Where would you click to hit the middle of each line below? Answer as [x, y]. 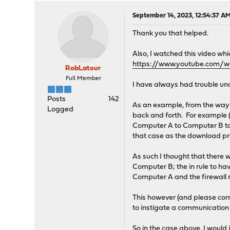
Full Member [83, 79]
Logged [61, 110]
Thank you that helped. [171, 34]
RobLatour [83, 69]
